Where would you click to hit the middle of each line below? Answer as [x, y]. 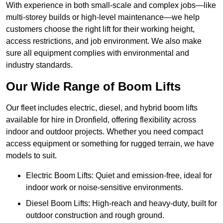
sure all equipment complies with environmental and [98, 53]
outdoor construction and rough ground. [95, 216]
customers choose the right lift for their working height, [100, 29]
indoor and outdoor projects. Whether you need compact [105, 132]
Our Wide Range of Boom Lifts [93, 87]
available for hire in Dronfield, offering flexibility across [101, 120]
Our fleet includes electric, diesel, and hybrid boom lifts [102, 108]
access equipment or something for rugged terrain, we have [110, 144]
